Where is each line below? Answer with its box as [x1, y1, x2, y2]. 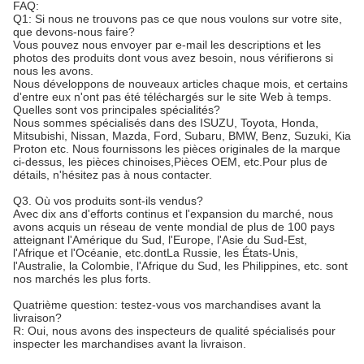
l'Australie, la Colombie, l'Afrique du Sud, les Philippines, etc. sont [13, 259, 348, 273]
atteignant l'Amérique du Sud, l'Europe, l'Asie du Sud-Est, [13, 233, 307, 247]
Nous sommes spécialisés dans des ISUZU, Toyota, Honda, [13, 116, 318, 130]
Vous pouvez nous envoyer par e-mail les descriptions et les [13, 38, 321, 52]
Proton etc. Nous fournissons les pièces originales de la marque [13, 142, 340, 156]
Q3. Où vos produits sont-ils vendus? [13, 194, 203, 208]
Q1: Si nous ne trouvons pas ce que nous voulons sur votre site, [13, 12, 342, 26]
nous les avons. [13, 64, 93, 78]
